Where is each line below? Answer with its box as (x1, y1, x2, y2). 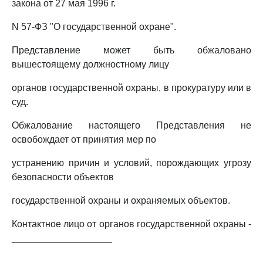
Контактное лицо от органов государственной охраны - (12, 219, 251, 229)
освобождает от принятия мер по (12, 134, 156, 144)
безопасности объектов (12, 172, 114, 182)
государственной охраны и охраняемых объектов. (12, 195, 230, 205)
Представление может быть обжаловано (12, 45, 251, 55)
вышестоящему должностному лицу (12, 59, 169, 69)
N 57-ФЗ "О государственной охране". (12, 22, 176, 32)
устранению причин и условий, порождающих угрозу (12, 158, 251, 168)
